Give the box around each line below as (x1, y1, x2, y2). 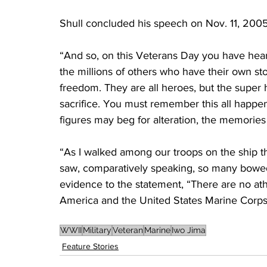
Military (83, 225, 111, 235)
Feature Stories (62, 241, 119, 252)
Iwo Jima (172, 225, 206, 235)
